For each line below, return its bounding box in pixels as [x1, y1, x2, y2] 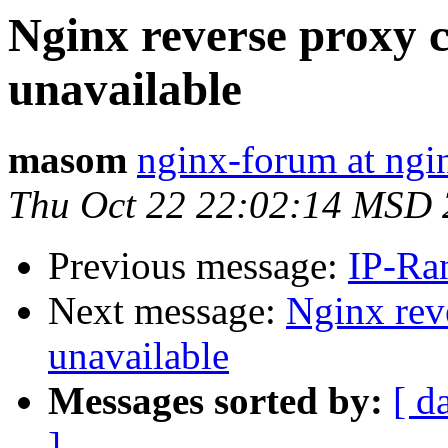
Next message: [48, 289, 286, 333]
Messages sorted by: [48, 379, 383, 423]
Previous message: [48, 244, 348, 288]
